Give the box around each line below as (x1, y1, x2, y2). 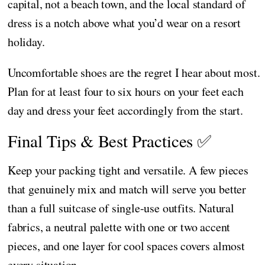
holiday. (8, 33, 45, 50)
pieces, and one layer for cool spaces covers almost (8, 237, 245, 254)
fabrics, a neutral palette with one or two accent (8, 218, 231, 235)
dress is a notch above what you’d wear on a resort (8, 14, 241, 31)
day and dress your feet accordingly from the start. (8, 102, 243, 118)
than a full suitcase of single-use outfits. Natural (8, 199, 234, 216)
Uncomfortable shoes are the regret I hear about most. (8, 64, 260, 80)
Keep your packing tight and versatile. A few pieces (8, 161, 248, 178)
